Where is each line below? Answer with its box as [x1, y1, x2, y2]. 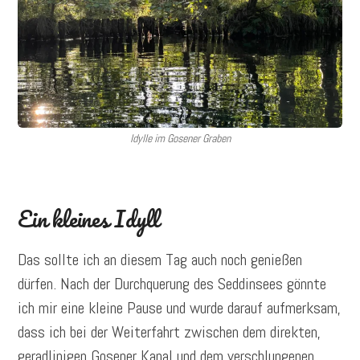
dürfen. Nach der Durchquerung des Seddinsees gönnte [18, 272, 327, 294]
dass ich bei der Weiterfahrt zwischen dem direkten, [18, 321, 321, 342]
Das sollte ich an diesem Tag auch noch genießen [18, 248, 303, 270]
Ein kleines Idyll [18, 199, 159, 237]
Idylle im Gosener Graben [129, 130, 231, 145]
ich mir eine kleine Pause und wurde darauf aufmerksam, [18, 297, 342, 318]
